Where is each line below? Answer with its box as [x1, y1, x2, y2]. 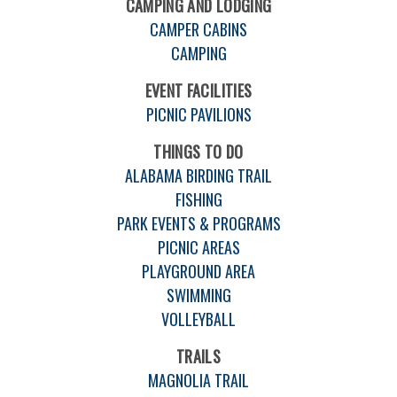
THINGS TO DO [153, 139, 244, 163]
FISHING [175, 187, 222, 211]
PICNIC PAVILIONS [145, 102, 252, 126]
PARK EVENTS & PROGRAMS [116, 211, 281, 235]
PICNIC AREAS [157, 235, 240, 259]
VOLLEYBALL [161, 307, 236, 331]
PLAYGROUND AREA [142, 259, 255, 283]
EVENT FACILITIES [144, 78, 253, 102]
